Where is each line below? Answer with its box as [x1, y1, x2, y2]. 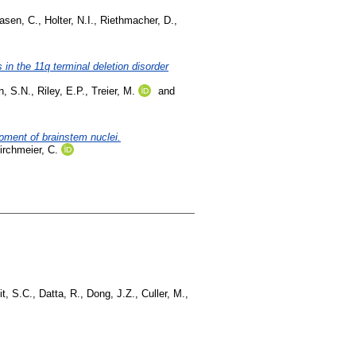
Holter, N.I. [44, 14, 94, 26]
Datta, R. [39, 288, 80, 300]
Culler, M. [141, 288, 185, 300]
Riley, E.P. [37, 85, 85, 98]
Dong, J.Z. [87, 288, 135, 300]
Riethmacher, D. [100, 14, 174, 26]
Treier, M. [91, 85, 135, 98]
